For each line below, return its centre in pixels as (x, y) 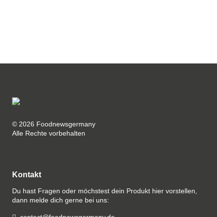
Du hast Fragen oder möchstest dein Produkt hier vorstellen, (105, 191)
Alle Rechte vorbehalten (49, 133)
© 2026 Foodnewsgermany (54, 124)
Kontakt (27, 175)
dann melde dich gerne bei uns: (61, 200)
